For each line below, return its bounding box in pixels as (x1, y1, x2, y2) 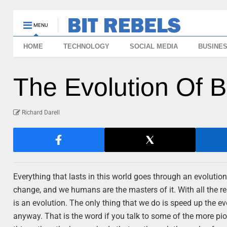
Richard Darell (22, 109, 60, 116)
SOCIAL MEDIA (130, 43, 178, 50)
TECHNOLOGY (63, 43, 110, 50)
